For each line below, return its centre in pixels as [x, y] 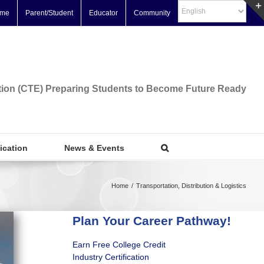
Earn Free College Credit [119, 244]
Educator [103, 13]
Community [152, 13]
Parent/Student [49, 13]
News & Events [94, 148]
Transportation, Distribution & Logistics [191, 186]
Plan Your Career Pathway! [151, 221]
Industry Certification [110, 257]
